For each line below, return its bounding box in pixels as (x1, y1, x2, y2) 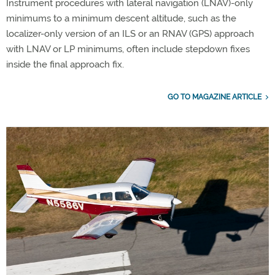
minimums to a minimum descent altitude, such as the (6, 13, 236, 24)
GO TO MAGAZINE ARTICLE (168, 93, 261, 101)
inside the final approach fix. (6, 59, 124, 70)
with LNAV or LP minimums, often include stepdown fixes (6, 44, 250, 55)
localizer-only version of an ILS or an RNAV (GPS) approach (6, 28, 254, 39)
